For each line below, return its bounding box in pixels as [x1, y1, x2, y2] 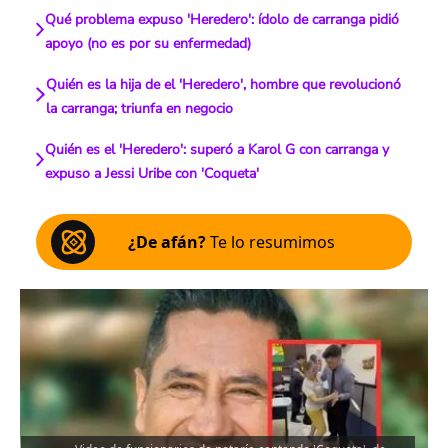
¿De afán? [128, 231, 206, 253]
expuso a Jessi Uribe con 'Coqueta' [45, 164, 260, 183]
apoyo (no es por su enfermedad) [45, 34, 252, 53]
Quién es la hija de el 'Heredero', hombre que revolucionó [45, 75, 401, 94]
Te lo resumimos [206, 231, 335, 253]
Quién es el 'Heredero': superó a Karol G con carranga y [45, 140, 390, 159]
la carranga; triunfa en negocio [45, 99, 233, 118]
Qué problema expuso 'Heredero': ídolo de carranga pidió [45, 10, 400, 29]
